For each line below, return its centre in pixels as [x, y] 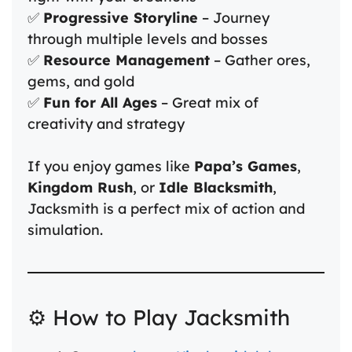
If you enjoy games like [111, 166]
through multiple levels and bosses [148, 38]
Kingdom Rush [80, 187]
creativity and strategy [106, 123]
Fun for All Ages [100, 102]
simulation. [65, 229]
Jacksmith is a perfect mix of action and [166, 208]
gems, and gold [81, 81]
